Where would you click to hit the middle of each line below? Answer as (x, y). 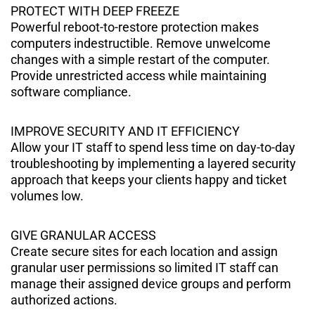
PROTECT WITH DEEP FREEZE (95, 11)
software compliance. (71, 91)
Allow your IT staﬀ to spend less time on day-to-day (153, 147)
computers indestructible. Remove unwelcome (141, 43)
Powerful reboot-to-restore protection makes (135, 27)
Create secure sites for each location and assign (144, 251)
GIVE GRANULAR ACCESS (83, 235)
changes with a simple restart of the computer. (140, 59)
